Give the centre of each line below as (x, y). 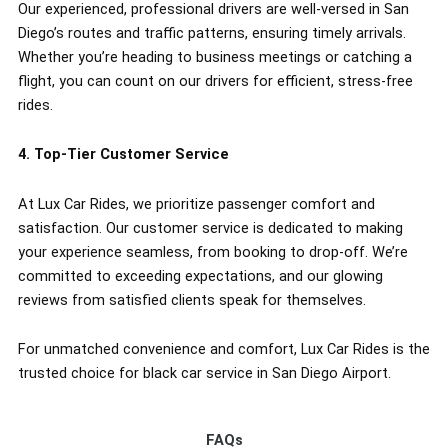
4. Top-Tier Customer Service (123, 154)
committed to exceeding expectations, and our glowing (200, 275)
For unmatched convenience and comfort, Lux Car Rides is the (223, 349)
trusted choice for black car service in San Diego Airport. (204, 373)
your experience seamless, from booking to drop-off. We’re (212, 251)
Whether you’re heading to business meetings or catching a (214, 56)
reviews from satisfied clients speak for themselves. (191, 299)
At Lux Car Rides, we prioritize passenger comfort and (196, 203)
